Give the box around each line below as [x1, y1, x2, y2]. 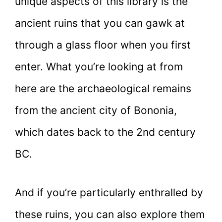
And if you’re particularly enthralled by [15, 186, 203, 199]
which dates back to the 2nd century [15, 126, 196, 139]
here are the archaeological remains [15, 82, 191, 95]
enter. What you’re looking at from [15, 60, 183, 73]
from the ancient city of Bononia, [15, 104, 177, 117]
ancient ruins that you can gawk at [15, 17, 185, 30]
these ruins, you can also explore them [15, 208, 205, 221]
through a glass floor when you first [15, 39, 191, 52]
